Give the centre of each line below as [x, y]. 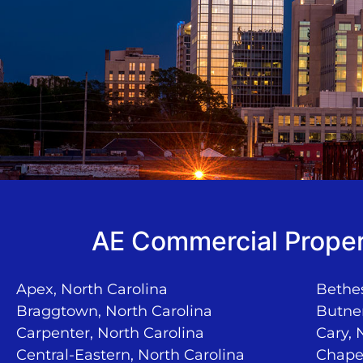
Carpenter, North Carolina [110, 333]
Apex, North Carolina [92, 289]
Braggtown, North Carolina [114, 311]
